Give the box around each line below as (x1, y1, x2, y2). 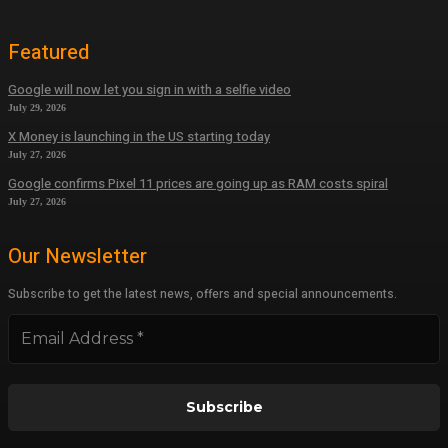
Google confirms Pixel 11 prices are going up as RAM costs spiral (8, 173, 388, 193)
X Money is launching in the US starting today (8, 126, 270, 146)
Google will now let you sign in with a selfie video (8, 79, 291, 99)
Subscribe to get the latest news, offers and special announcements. (8, 284, 397, 303)
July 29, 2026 (8, 101, 66, 113)
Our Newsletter (8, 241, 147, 271)
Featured (8, 37, 89, 67)
